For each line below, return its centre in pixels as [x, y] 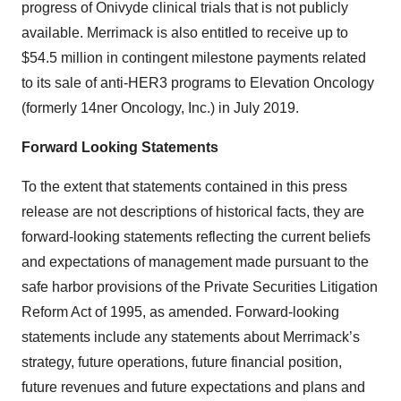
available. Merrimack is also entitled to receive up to [185, 33]
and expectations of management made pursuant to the [195, 262]
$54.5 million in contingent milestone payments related [194, 58]
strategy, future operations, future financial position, [182, 363]
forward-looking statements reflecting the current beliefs [196, 237]
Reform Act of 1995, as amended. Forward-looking [180, 312]
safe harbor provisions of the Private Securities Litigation [200, 287]
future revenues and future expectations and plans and [193, 388]
